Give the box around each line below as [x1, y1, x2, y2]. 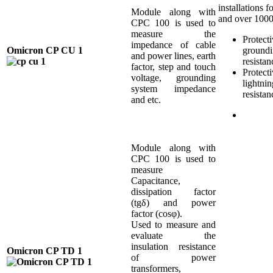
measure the [131, 28, 216, 39]
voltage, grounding [131, 72, 216, 83]
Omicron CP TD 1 [7, 245, 82, 256]
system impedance [131, 83, 216, 94]
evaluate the [131, 230, 216, 241]
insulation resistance [131, 241, 216, 252]
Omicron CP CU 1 [7, 44, 83, 55]
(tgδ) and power [131, 197, 216, 208]
